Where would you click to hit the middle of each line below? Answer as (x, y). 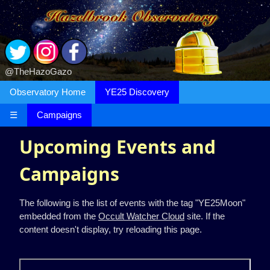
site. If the (205, 216)
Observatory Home (48, 92)
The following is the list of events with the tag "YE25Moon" (132, 202)
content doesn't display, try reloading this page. (111, 229)
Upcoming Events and (118, 146)
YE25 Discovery (137, 92)
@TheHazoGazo (38, 72)
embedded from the (59, 216)
